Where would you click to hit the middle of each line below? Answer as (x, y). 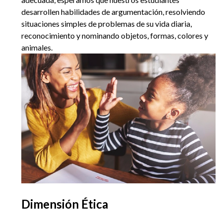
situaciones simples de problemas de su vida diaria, (107, 24)
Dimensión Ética (65, 204)
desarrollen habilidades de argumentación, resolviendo (113, 12)
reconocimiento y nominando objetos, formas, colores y (115, 36)
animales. (38, 48)
